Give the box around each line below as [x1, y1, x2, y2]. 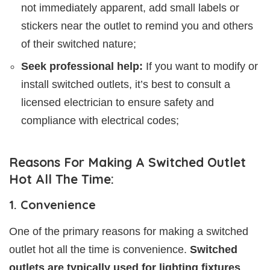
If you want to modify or [143, 60, 258, 72]
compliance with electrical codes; [21, 114, 179, 127]
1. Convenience [9, 196, 96, 212]
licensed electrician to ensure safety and [21, 96, 214, 108]
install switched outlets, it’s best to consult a [21, 78, 230, 90]
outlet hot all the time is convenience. [9, 243, 190, 256]
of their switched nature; [21, 37, 136, 50]
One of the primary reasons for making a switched [9, 225, 248, 237]
